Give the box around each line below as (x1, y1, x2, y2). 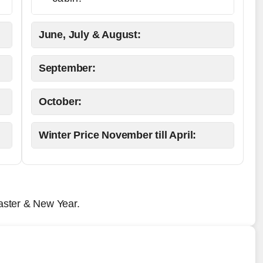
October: (38, 96, 82, 107)
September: (38, 62, 96, 74)
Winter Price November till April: (38, 129, 197, 141)
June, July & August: (38, 29, 141, 41)
